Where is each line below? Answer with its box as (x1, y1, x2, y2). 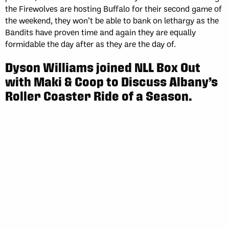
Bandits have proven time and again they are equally (5, 27, 196, 38)
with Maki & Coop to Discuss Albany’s (5, 74, 218, 89)
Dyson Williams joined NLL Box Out (5, 60, 200, 75)
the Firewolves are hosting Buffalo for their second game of (5, 3, 222, 14)
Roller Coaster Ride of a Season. (5, 88, 192, 103)
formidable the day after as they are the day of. (5, 38, 176, 50)
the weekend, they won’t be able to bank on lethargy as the (5, 15, 219, 26)
